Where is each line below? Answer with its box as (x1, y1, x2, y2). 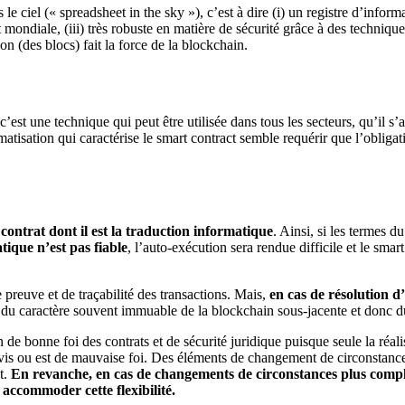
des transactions (134, 287, 227, 303)
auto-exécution (143, 240, 227, 256)
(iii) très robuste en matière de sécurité (61, 21, 279, 37)
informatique (190, 223, 273, 240)
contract (191, 130, 236, 146)
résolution (328, 287, 392, 303)
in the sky (126, 5, 184, 21)
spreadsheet (60, 5, 126, 21)
